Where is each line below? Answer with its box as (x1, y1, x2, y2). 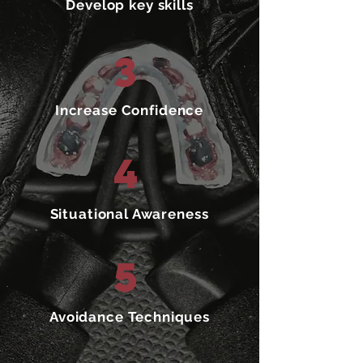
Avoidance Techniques (49, 309, 210, 325)
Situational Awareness (49, 206, 209, 222)
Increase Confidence (54, 102, 204, 118)
